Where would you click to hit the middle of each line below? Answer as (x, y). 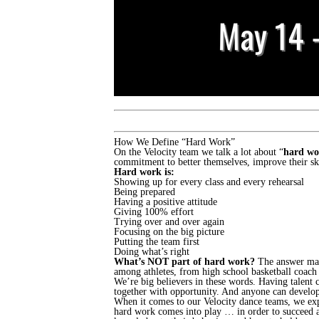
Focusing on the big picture (169, 231)
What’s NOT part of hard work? (184, 261)
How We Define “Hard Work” (174, 142)
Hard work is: (144, 172)
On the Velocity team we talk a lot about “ (199, 152)
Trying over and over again (169, 221)
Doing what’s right (152, 251)
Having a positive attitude (166, 202)
